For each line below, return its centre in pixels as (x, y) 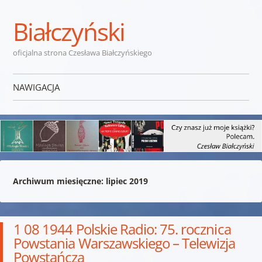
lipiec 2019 (127, 181)
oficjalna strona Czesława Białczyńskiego (82, 53)
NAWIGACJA (36, 87)
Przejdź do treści (46, 111)
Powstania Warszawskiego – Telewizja (125, 243)
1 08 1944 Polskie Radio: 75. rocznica (122, 229)
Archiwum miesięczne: (59, 181)
